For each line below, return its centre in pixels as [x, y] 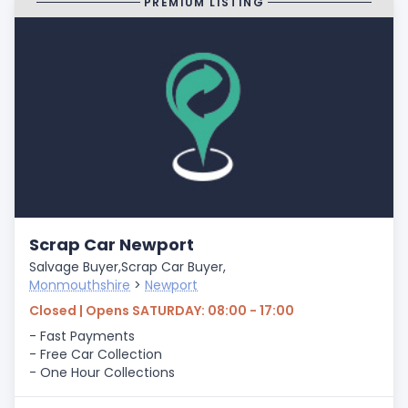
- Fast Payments [82, 336]
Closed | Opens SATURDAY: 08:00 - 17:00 [162, 311]
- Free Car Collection [96, 354]
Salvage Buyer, [75, 267]
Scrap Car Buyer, [173, 267]
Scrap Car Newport [112, 245]
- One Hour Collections [102, 372]
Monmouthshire [80, 285]
